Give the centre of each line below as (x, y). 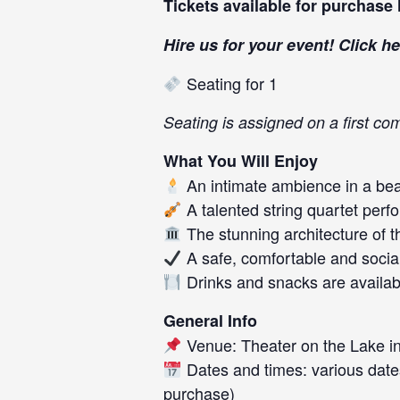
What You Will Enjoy (241, 161)
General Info (210, 321)
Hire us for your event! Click (272, 45)
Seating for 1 (229, 83)
